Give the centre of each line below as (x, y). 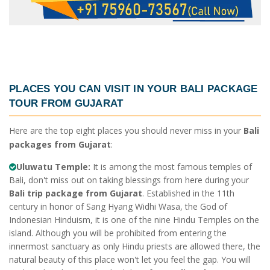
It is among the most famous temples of (171, 166)
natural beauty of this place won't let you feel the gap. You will (130, 259)
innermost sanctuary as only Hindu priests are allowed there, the (135, 246)
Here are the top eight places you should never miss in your (126, 130)
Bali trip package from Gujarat (76, 193)
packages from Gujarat (60, 144)
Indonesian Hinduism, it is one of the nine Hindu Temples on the (134, 219)
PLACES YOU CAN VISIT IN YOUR (95, 89)
